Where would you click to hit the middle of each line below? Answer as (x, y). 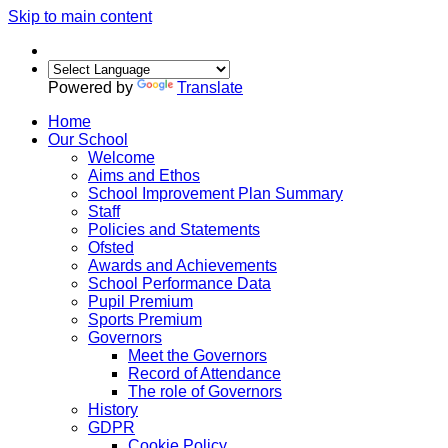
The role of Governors (205, 391)
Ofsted (111, 247)
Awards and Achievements (182, 265)
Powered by (92, 87)
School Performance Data (179, 283)
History (113, 409)
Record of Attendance (204, 373)
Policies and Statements (174, 229)
